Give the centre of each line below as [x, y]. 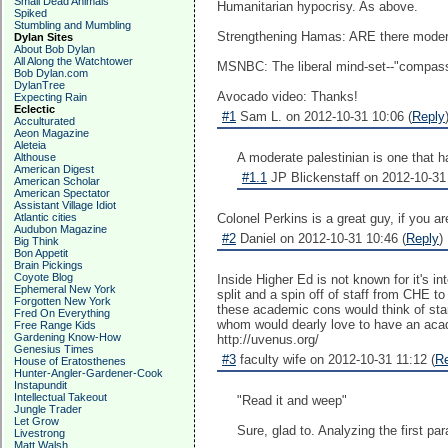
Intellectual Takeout [60, 397]
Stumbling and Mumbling [72, 25]
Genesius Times [54, 349]
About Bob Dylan [54, 49]
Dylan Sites [43, 37]
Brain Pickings [48, 265]
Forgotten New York [62, 301]
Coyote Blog [43, 277]
